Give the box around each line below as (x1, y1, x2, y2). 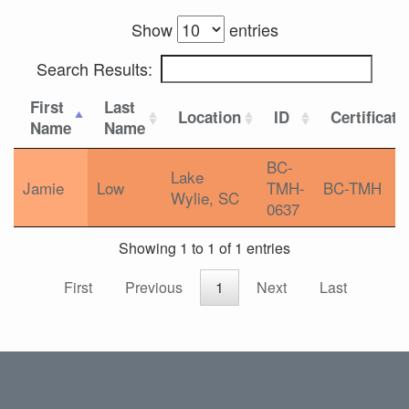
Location (178, 106, 241, 128)
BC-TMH (323, 176, 382, 199)
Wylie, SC (171, 186, 239, 209)
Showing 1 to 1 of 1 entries (119, 237, 290, 259)
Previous (125, 277, 183, 299)
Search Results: (37, 57, 152, 80)
